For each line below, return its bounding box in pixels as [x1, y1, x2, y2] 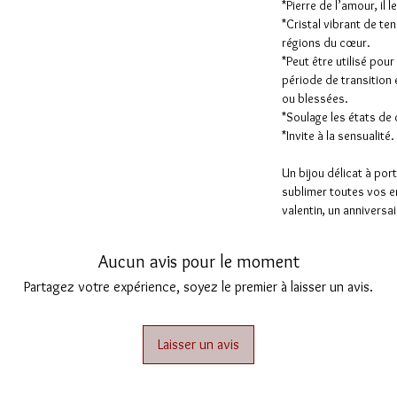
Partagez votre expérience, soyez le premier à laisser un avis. [24, 278, 373, 296]
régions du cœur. [282, 35, 370, 51]
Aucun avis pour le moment [97, 251, 300, 273]
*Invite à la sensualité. [282, 128, 394, 144]
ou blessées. [282, 90, 348, 107]
